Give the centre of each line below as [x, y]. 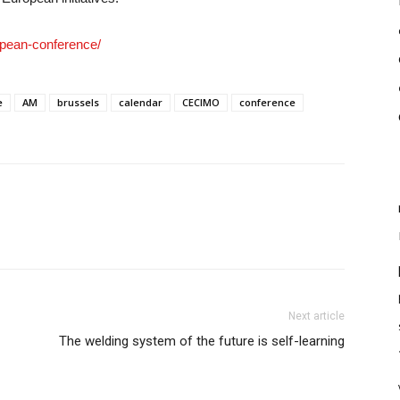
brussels [78, 102]
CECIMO [201, 102]
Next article [317, 316]
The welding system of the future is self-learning [202, 341]
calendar [141, 102]
